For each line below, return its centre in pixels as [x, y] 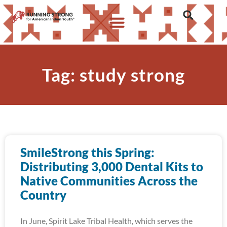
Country [43, 195]
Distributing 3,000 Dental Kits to [112, 166]
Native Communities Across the [109, 181]
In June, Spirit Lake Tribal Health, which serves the [106, 221]
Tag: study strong [113, 74]
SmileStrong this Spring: [87, 152]
